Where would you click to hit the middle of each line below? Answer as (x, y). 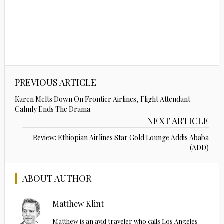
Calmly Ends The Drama (52, 109)
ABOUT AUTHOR (57, 179)
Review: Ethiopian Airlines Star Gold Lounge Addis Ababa (121, 138)
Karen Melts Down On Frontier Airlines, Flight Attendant (102, 99)
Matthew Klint (78, 204)
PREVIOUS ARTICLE (55, 83)
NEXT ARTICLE (178, 121)
